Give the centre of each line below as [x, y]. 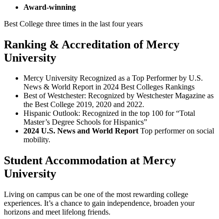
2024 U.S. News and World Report [82, 131]
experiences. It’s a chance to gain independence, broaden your [99, 203]
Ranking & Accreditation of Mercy [92, 44]
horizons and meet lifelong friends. [57, 212]
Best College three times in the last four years [73, 23]
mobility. [37, 140]
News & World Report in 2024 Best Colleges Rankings [109, 87]
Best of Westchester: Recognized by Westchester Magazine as [119, 96]
